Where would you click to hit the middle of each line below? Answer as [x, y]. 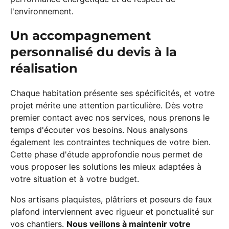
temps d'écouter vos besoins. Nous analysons [99, 130]
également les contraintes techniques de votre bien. [110, 142]
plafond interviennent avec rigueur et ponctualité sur [112, 212]
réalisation [44, 68]
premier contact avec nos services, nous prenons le [110, 118]
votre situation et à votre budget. [75, 179]
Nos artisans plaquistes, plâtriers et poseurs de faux [111, 199]
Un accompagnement [81, 36]
